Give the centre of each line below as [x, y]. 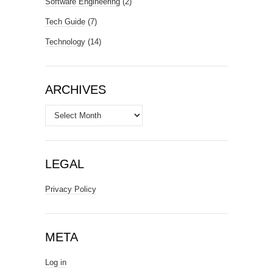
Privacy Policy [71, 190]
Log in [56, 263]
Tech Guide [65, 22]
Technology [65, 42]
